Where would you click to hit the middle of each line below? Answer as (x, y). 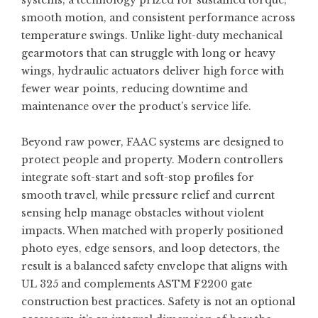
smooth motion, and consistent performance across (158, 18)
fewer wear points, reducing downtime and (135, 89)
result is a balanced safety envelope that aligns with (154, 266)
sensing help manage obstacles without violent (143, 213)
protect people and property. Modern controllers (152, 160)
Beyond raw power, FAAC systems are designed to (153, 142)
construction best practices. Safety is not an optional (158, 302)
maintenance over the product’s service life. (136, 106)
